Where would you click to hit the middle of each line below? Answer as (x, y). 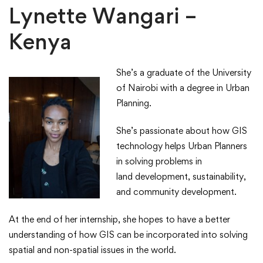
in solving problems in (159, 161)
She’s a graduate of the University (184, 73)
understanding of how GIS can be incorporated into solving (128, 235)
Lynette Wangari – (103, 16)
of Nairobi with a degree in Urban (183, 88)
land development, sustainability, (181, 177)
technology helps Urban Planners (182, 146)
